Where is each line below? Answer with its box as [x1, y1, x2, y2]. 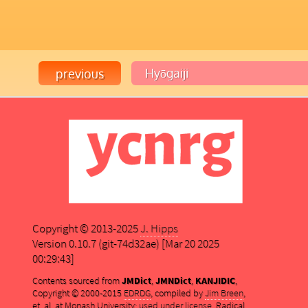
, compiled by [150, 287, 205, 300]
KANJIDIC [195, 274, 235, 287]
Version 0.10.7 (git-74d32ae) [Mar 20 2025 [32, 236, 219, 252]
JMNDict [155, 274, 191, 287]
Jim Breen [204, 287, 243, 300]
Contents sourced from [32, 274, 122, 287]
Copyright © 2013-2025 [32, 221, 140, 236]
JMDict [121, 274, 151, 287]
